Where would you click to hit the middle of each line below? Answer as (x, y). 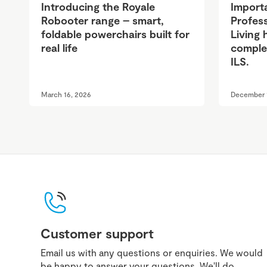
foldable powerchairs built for (115, 34)
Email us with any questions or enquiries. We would (152, 253)
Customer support (97, 233)
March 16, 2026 (66, 94)
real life (59, 48)
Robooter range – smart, (103, 21)
